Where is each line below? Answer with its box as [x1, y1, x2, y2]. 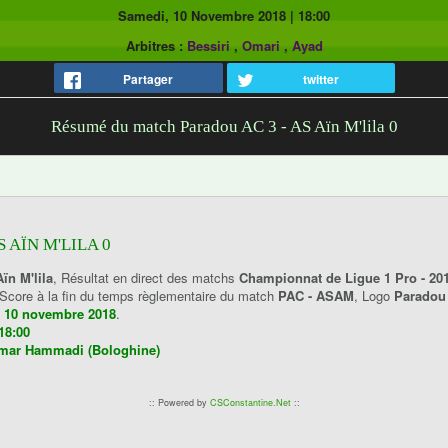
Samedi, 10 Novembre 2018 [118, 6, 286, 25]
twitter [302, 70, 339, 88]
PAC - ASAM [278, 286, 354, 305]
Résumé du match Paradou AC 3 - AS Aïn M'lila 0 [50, 117, 398, 136]
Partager [123, 70, 174, 88]
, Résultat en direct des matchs [53, 268, 239, 287]
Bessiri [186, 36, 230, 55]
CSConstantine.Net [209, 396, 291, 409]
